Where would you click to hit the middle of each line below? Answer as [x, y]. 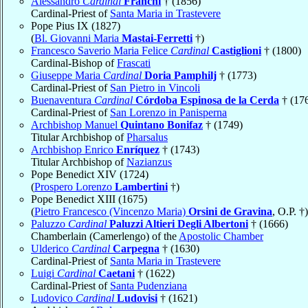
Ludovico [53, 298]
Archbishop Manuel [76, 124]
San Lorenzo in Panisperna [168, 112]
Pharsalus [147, 137]
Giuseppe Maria [67, 75]
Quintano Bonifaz [162, 124]
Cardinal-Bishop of [74, 63]
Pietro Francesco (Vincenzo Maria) [111, 211]
